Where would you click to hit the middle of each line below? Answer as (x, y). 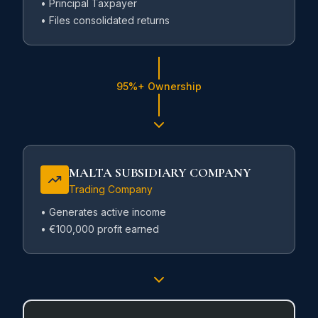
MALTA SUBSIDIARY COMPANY (160, 172)
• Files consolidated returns (105, 20)
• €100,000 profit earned (100, 229)
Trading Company (111, 189)
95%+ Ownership (159, 86)
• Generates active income (103, 212)
